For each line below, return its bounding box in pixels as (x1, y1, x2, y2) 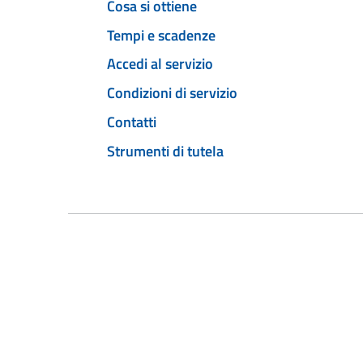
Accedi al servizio (107, 53, 213, 75)
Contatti (107, 110, 156, 133)
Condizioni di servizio (107, 82, 237, 105)
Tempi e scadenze (107, 23, 216, 46)
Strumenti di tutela (107, 139, 224, 162)
